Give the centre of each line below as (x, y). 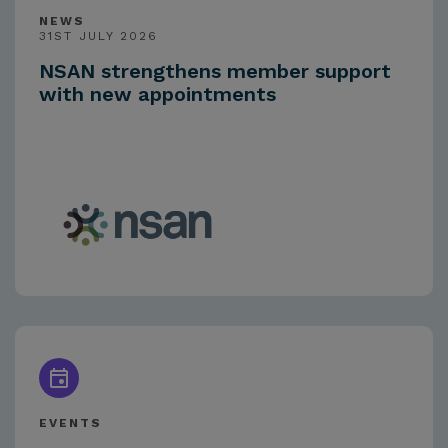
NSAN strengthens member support (215, 71)
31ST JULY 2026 (98, 36)
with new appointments (157, 94)
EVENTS (70, 423)
